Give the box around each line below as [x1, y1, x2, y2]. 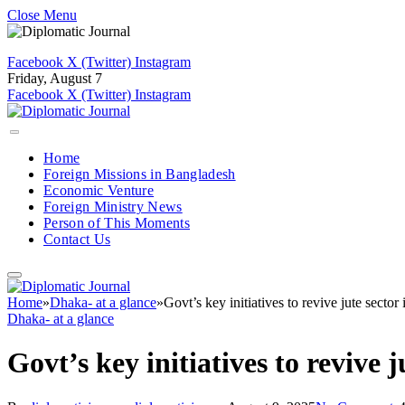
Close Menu [7, 7, 77, 23]
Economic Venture [43, 183, 155, 198]
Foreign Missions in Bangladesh [43, 166, 236, 182]
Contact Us [43, 231, 111, 247]
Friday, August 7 [7, 71, 102, 86]
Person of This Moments [43, 215, 191, 231]
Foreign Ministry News [43, 199, 183, 214]
